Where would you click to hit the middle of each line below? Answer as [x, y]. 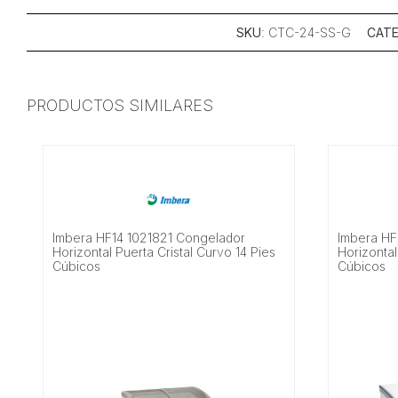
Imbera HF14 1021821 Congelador [149, 238]
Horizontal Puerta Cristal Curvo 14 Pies [164, 252]
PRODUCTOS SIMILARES [119, 105]
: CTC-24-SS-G [306, 32]
